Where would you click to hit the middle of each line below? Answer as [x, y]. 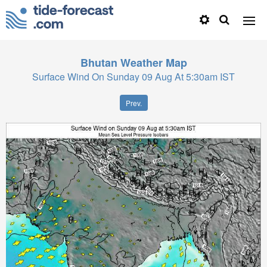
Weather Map [153, 63]
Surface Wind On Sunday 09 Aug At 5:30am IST [133, 77]
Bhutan [99, 63]
